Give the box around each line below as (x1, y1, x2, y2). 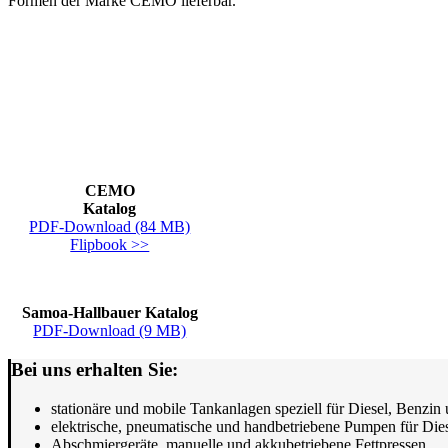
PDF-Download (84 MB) (29, 218, 191, 236)
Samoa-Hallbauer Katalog (21, 304, 198, 322)
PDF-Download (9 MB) (33, 322, 187, 340)
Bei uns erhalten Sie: (11, 358, 178, 380)
